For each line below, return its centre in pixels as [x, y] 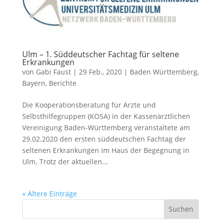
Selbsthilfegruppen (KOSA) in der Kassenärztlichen [106, 116]
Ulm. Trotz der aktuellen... [65, 161]
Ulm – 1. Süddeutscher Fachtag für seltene [100, 54]
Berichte [62, 83]
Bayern [34, 83]
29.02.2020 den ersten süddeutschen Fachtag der [104, 139]
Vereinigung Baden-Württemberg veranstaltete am [106, 127]
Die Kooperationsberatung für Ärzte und [89, 105]
